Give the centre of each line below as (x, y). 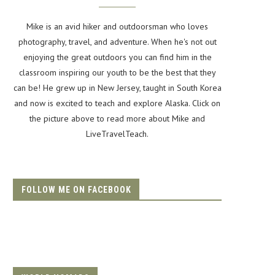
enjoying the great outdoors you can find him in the (117, 57)
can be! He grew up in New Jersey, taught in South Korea (117, 88)
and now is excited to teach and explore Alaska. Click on (117, 103)
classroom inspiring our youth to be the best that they (117, 73)
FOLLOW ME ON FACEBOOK (76, 190)
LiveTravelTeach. (117, 134)
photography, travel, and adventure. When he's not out (117, 42)
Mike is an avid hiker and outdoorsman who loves (117, 27)
